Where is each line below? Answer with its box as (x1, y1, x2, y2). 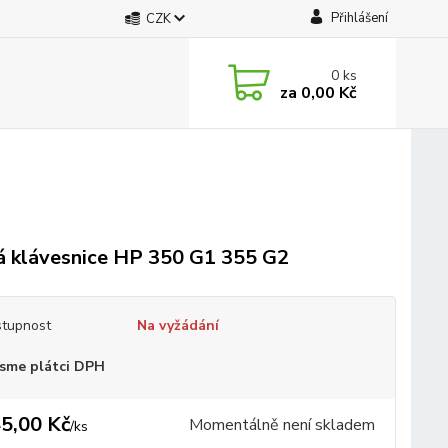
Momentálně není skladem (188, 414, 375, 436)
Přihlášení (330, 9, 388, 27)
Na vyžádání (136, 316, 219, 335)
